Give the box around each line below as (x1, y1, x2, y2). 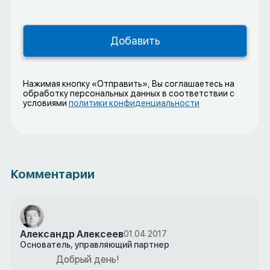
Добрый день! (56, 254, 119, 266)
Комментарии (11, 166, 95, 181)
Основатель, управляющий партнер (20, 239, 169, 250)
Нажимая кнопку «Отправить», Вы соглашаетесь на (23, 78, 234, 89)
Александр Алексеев (20, 228, 124, 240)
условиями (23, 98, 69, 108)
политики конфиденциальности (69, 98, 199, 108)
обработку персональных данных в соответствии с (23, 88, 234, 98)
